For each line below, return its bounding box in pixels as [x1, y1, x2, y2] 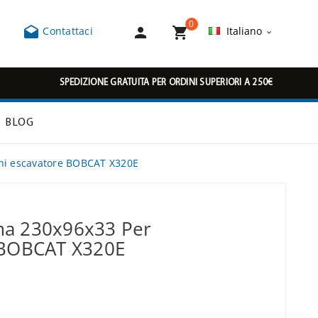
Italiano [226, 24, 262, 38]
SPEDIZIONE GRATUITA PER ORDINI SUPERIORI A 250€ [59, 78, 273, 87]
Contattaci [40, 24, 93, 38]
